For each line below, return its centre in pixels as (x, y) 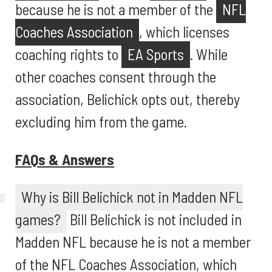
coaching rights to (68, 54)
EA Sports (156, 54)
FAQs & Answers (65, 159)
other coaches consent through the (116, 76)
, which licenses (184, 32)
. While (209, 54)
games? (38, 219)
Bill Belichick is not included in (154, 219)
